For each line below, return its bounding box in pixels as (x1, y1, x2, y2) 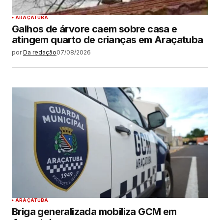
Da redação (23, 48, 56, 56)
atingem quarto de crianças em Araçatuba (12, 33, 203, 46)
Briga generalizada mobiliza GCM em (12, 205, 177, 218)
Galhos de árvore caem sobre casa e (12, 23, 177, 35)
